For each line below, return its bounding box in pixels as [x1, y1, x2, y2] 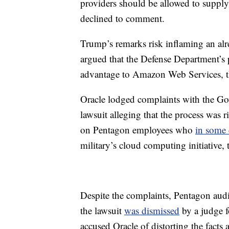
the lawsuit [80, 204, 124, 217]
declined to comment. [80, 12, 165, 25]
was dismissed [124, 204, 179, 217]
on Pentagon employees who [80, 123, 195, 136]
